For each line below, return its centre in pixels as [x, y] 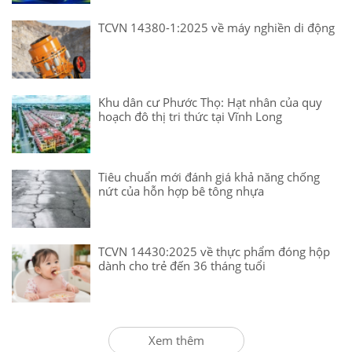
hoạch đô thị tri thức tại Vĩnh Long [190, 116]
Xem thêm [176, 340]
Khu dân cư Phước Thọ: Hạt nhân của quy [210, 102]
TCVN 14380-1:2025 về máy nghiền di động [216, 27]
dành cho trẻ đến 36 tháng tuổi [182, 265]
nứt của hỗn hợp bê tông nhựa [181, 191]
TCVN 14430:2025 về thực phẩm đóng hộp [214, 251]
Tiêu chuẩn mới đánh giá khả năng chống [209, 176]
